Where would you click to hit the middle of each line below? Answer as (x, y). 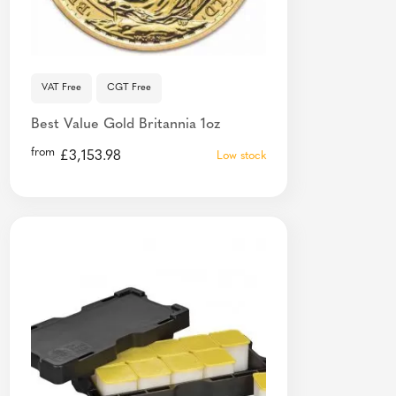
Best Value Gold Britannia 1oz (126, 124)
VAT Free (61, 88)
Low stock (241, 156)
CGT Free (129, 88)
